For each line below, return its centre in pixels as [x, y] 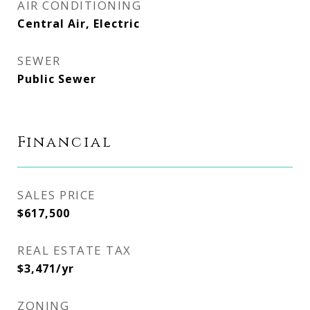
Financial [65, 143]
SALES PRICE [57, 195]
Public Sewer [57, 79]
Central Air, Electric [79, 24]
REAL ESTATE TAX [74, 250]
